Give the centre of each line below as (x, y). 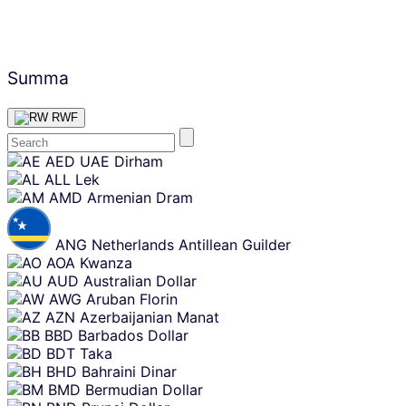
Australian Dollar (140, 280)
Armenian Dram (140, 197)
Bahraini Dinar (129, 371)
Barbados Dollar (133, 335)
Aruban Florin (132, 299)
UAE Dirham (121, 161)
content (26, 171)
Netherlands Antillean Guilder (191, 244)
